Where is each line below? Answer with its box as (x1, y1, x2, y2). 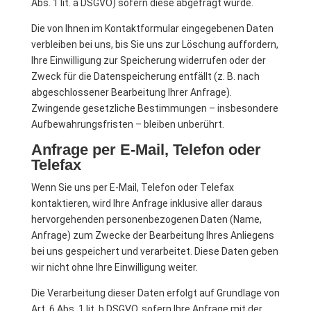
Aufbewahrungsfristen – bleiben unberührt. (31, 119, 224, 130)
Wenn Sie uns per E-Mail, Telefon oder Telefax (31, 182, 234, 193)
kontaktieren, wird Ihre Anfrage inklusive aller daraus (31, 198, 262, 209)
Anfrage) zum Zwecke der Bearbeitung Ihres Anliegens (31, 230, 274, 241)
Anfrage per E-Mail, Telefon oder (31, 141, 261, 158)
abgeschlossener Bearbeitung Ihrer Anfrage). (31, 87, 232, 98)
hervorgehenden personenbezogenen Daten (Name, (31, 214, 262, 225)
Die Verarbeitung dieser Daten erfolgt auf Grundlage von (31, 287, 280, 299)
